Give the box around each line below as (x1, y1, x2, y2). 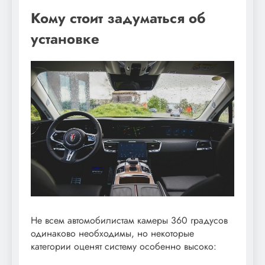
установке (31, 28, 99, 49)
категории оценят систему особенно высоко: (31, 239, 216, 253)
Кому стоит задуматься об (31, 7, 206, 28)
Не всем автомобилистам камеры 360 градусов (31, 213, 228, 227)
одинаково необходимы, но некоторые (31, 226, 194, 240)
